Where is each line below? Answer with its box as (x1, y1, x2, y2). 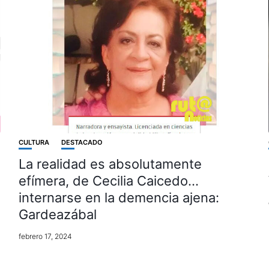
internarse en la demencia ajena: (18, 190, 219, 206)
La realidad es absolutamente (18, 156, 202, 172)
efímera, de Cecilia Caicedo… (18, 173, 199, 189)
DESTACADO (61, 138, 103, 147)
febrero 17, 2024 (18, 232, 72, 241)
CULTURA (18, 138, 49, 147)
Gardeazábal (18, 207, 97, 223)
